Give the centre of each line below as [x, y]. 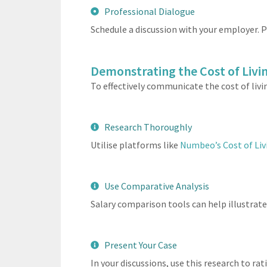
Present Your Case [140, 245]
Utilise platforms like [135, 145]
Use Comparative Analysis [156, 186]
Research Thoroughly [148, 127]
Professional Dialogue [149, 11]
